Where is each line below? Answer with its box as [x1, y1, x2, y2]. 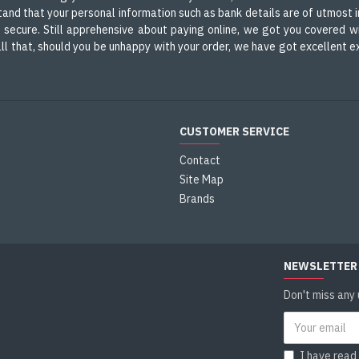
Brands [179, 192, 215, 206]
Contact [179, 153, 220, 167]
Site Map [179, 172, 224, 187]
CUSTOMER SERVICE [179, 124, 289, 139]
